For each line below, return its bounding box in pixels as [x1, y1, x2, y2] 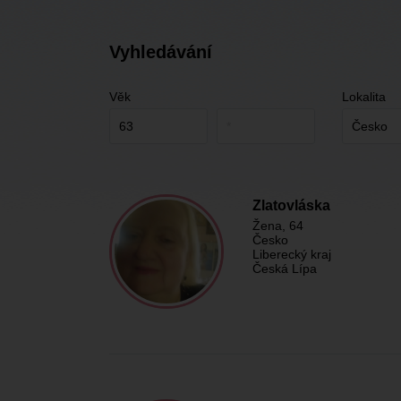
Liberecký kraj [252, 247, 331, 261]
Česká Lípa [252, 261, 317, 276]
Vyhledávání [109, 42, 212, 62]
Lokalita [342, 90, 386, 104]
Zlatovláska [252, 198, 330, 213]
